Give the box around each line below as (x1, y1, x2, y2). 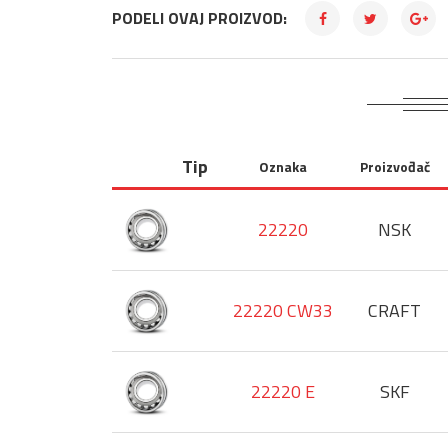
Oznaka (258, 156, 307, 177)
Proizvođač (359, 156, 430, 177)
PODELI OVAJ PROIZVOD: (112, 5, 287, 30)
